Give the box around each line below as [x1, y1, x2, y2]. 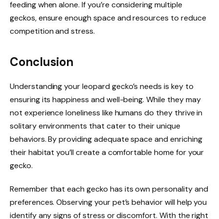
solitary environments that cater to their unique [10, 121, 180, 131]
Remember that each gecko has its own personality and [10, 184, 208, 195]
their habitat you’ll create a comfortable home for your [10, 147, 204, 158]
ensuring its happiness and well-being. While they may [10, 94, 201, 105]
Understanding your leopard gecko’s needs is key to [10, 81, 194, 92]
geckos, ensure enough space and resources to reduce [10, 13, 206, 23]
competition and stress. [10, 26, 95, 37]
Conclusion [10, 54, 73, 70]
